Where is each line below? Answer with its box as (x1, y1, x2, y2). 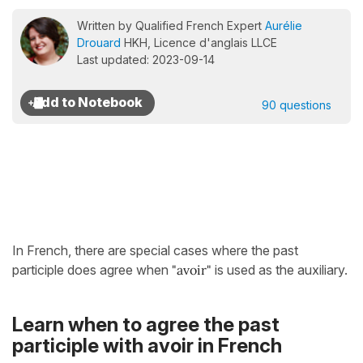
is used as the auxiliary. (215, 262, 348, 278)
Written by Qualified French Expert (77, 19, 265, 32)
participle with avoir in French (12, 334, 282, 358)
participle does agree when (12, 262, 172, 278)
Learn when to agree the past (12, 313, 280, 337)
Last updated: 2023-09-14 (77, 53, 215, 66)
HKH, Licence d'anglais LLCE (121, 36, 277, 49)
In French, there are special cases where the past (12, 242, 298, 258)
